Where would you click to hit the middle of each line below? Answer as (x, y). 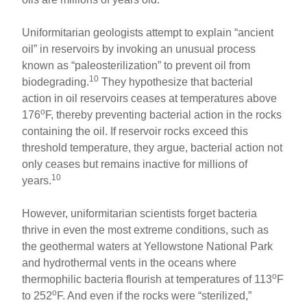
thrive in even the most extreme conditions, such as (146, 230)
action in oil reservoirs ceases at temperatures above (150, 98)
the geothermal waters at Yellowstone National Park (148, 246)
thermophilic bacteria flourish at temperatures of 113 (147, 279)
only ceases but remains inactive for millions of (135, 164)
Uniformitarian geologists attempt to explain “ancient (148, 32)
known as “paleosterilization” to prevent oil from (136, 65)
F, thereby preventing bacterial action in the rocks (164, 114)
